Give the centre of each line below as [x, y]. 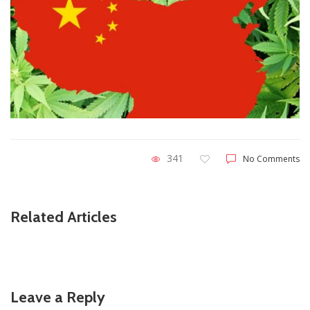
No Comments [271, 159]
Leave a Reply [58, 297]
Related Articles [64, 217]
